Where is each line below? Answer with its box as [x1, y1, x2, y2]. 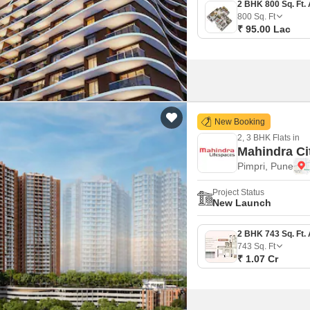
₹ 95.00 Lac [237, 24, 291, 35]
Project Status [212, 188, 264, 197]
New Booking [212, 117, 265, 127]
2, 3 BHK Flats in [237, 133, 300, 143]
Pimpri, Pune [237, 161, 293, 172]
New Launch [212, 197, 271, 208]
